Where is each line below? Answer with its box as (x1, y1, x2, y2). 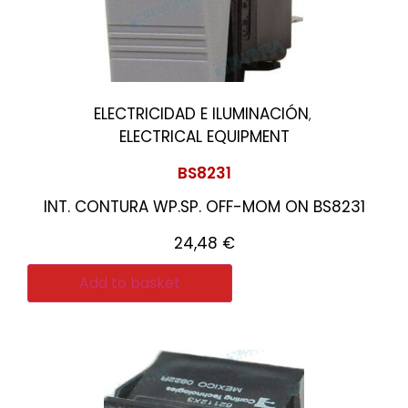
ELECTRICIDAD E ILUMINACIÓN (94, 103, 309, 125)
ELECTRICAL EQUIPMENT (118, 126, 290, 148)
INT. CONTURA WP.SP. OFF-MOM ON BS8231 (43, 196, 365, 218)
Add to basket (79, 272, 181, 293)
